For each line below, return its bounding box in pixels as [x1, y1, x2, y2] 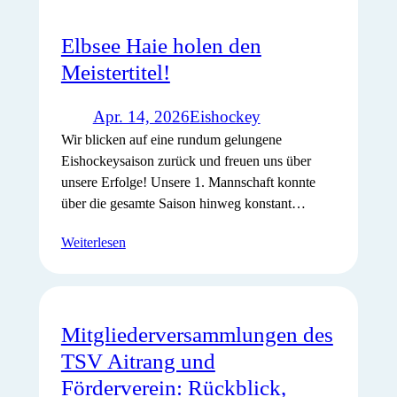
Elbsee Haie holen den [60, 33, 261, 58]
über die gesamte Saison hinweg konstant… [60, 196, 306, 212]
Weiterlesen [60, 234, 126, 250]
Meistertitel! [60, 59, 170, 84]
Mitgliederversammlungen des [60, 323, 333, 347]
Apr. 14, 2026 [92, 107, 190, 127]
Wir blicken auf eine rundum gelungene [60, 132, 282, 148]
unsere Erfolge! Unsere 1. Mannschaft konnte [60, 175, 315, 191]
